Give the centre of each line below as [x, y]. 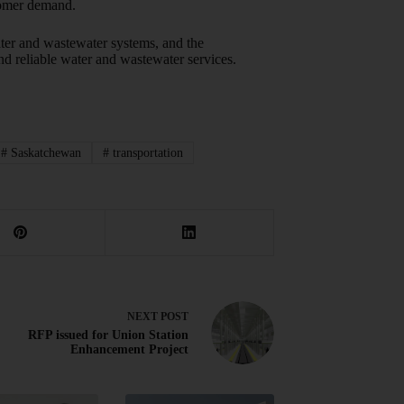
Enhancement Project [130, 350]
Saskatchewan [45, 152]
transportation [146, 152]
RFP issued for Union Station [109, 335]
